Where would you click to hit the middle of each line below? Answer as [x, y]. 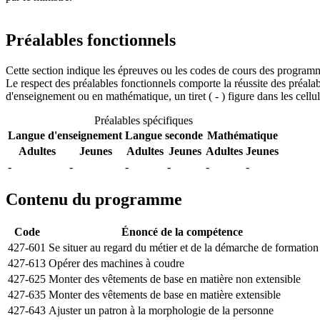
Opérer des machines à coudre [116, 263]
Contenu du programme [94, 199]
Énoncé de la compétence [184, 231]
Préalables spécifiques [143, 120]
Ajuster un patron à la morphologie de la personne [161, 310]
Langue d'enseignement [65, 135]
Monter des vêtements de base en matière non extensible [175, 279]
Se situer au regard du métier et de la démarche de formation [184, 247]
